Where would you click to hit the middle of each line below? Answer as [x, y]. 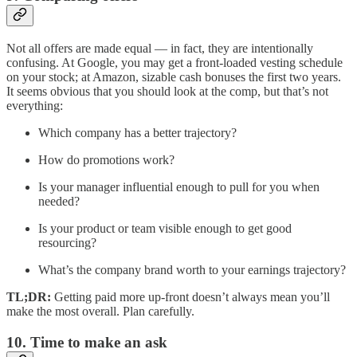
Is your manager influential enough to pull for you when [179, 187]
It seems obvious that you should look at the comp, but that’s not [167, 92]
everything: [35, 106]
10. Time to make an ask [87, 342]
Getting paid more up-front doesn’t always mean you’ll [190, 297]
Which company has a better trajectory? [137, 133]
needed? [59, 202]
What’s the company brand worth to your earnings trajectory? [192, 270]
